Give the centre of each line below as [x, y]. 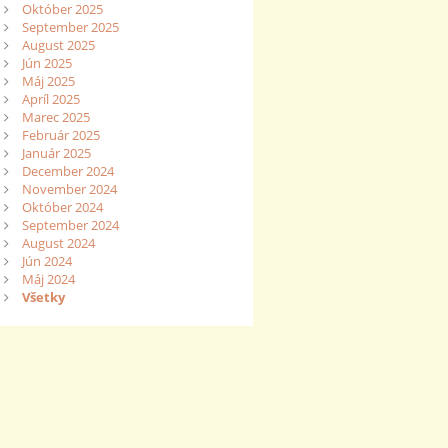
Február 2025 [60, 135]
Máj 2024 [48, 279]
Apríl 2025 [50, 99]
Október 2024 [62, 207]
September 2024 [70, 225]
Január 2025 [56, 153]
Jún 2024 [46, 261]
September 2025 [70, 27]
